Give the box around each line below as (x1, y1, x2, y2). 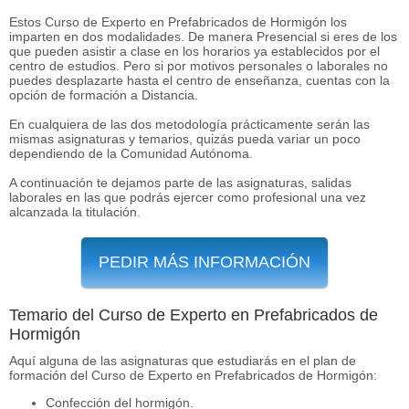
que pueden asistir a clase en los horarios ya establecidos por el (9, 43, 380, 58)
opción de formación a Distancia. (9, 87, 198, 102)
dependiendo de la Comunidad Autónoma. (9, 145, 253, 161)
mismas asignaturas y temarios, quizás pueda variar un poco (9, 131, 361, 146)
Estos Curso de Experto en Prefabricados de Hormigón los (9, 14, 347, 29)
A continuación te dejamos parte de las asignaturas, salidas (9, 174, 351, 190)
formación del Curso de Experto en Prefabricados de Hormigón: (9, 367, 377, 383)
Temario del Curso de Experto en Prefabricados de (9, 305, 378, 324)
